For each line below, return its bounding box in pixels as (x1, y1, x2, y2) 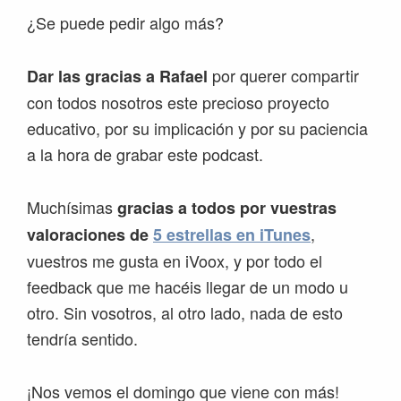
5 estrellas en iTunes (153, 223, 311, 247)
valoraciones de (27, 223, 153, 247)
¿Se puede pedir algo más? (27, 11, 224, 35)
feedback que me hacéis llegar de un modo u (27, 275, 348, 299)
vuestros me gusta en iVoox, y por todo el (27, 249, 322, 273)
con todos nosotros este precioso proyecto (27, 90, 329, 115)
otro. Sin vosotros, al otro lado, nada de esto (27, 301, 343, 325)
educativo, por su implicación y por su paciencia (27, 116, 368, 141)
